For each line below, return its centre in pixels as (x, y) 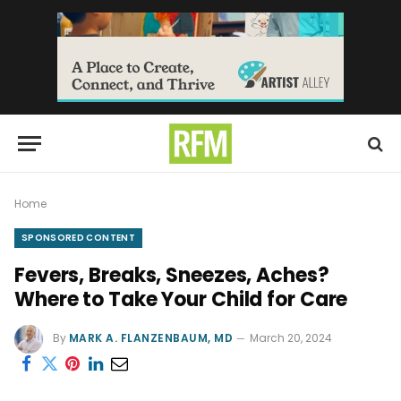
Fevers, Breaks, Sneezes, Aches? (172, 275)
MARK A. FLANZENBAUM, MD (151, 338)
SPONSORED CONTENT (78, 238)
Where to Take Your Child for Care (181, 299)
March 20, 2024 (291, 338)
